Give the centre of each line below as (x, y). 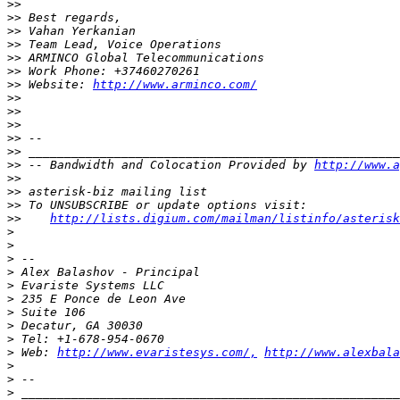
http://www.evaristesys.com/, (157, 353)
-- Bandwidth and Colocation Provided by (168, 165)
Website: (57, 85)
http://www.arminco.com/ (175, 85)
